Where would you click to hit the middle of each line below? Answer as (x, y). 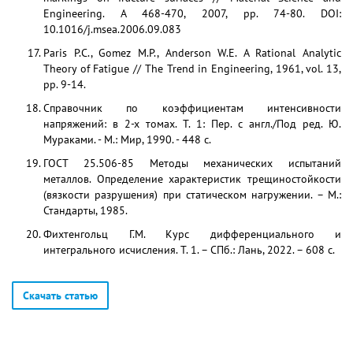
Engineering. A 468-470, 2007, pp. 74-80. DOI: (192, 13)
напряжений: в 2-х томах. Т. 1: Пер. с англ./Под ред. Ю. (192, 124)
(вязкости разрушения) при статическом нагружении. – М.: (192, 195)
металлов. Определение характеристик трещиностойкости (192, 179)
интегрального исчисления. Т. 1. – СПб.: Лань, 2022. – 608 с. (189, 250)
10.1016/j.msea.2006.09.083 (112, 29)
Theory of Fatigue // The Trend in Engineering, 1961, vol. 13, (192, 69)
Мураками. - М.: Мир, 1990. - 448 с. (127, 139)
